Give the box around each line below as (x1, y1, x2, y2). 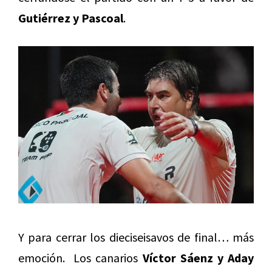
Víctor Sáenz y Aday (142, 250, 254, 265)
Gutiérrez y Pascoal (18, 10, 123, 25)
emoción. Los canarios (18, 250, 143, 265)
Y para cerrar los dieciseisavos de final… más (18, 229, 254, 245)
